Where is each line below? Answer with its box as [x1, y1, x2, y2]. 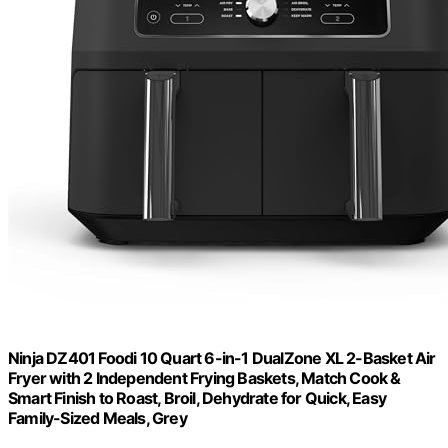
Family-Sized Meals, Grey [8, 408, 187, 429]
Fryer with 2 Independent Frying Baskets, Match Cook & [8, 368, 401, 389]
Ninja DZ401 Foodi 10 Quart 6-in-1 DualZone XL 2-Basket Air [8, 348, 436, 369]
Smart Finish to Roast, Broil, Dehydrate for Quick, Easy [8, 388, 387, 409]
